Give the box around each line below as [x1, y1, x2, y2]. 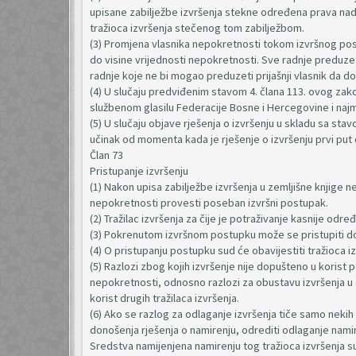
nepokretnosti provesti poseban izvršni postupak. [90, 195, 328, 210]
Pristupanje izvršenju [90, 164, 188, 178]
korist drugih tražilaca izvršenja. [90, 291, 239, 305]
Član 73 [90, 148, 123, 162]
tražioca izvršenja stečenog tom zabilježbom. [90, 21, 304, 35]
